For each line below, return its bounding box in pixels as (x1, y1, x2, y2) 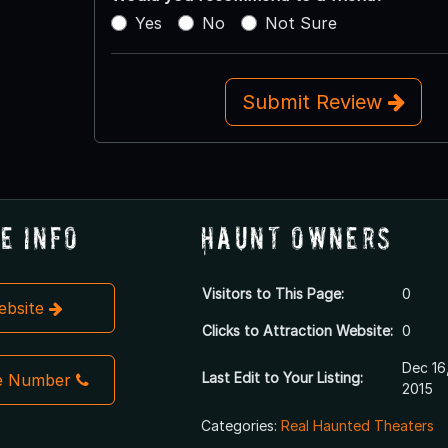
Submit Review (241, 89, 388, 114)
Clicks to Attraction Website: (201, 321, 393, 339)
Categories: (200, 416, 281, 434)
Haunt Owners (200, 219, 393, 255)
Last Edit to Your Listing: (201, 368, 363, 386)
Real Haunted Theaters (280, 416, 434, 434)
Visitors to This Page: (201, 284, 344, 302)
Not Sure (264, 12, 337, 33)
